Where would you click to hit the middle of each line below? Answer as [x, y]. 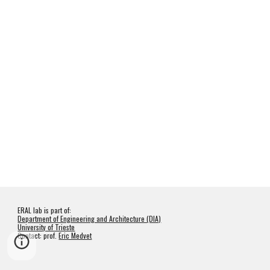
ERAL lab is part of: [45, 210]
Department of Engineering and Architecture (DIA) [89, 218]
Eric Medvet [75, 235]
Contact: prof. [38, 235]
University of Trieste [46, 227]
